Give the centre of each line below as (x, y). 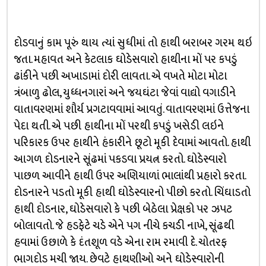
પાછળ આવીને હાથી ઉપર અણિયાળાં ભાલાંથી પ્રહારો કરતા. (129, 176)
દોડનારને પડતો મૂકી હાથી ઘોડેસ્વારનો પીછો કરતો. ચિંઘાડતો (132, 193)
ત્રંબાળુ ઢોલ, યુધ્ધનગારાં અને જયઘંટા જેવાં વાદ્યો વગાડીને (124, 93)
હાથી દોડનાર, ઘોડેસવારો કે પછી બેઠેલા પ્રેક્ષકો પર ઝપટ (123, 209)
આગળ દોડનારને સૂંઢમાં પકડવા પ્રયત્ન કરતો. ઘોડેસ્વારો (120, 159)
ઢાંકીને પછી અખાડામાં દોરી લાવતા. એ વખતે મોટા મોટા (120, 76)
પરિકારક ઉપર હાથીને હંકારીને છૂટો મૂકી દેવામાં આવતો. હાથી (132, 143)
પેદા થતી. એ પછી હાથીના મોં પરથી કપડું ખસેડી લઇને (118, 126)
